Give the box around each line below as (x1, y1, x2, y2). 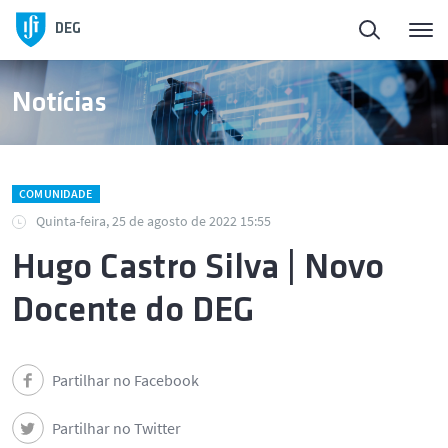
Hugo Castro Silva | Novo (12, 251, 384, 287)
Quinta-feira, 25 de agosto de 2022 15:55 (36, 212, 271, 230)
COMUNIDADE (19, 186, 93, 201)
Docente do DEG (12, 294, 254, 330)
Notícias (12, 90, 107, 118)
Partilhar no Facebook (52, 370, 199, 390)
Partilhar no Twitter (52, 418, 181, 438)
